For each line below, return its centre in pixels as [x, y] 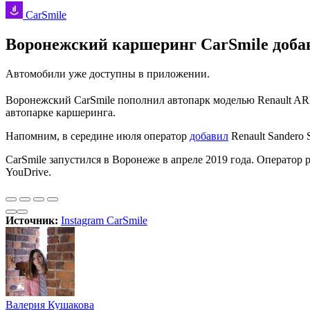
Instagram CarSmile [104, 220]
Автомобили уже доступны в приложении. [108, 73]
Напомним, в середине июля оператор [98, 136]
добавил [209, 136]
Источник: [33, 220]
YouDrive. [28, 172]
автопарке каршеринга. [61, 112]
